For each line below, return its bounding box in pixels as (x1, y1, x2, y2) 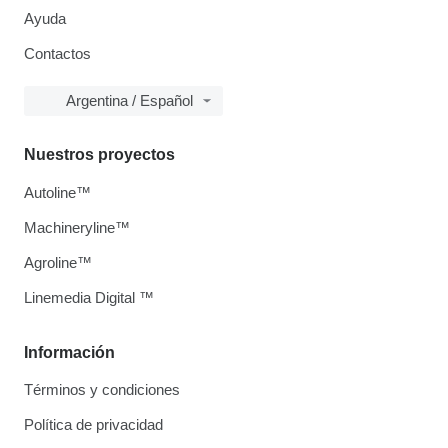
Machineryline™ (24, 219, 130, 236)
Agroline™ (24, 254, 92, 271)
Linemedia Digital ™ (24, 289, 154, 306)
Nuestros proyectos (24, 146, 175, 163)
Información (24, 344, 115, 361)
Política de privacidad (24, 416, 163, 433)
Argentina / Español (66, 92, 193, 109)
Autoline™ (24, 184, 91, 201)
